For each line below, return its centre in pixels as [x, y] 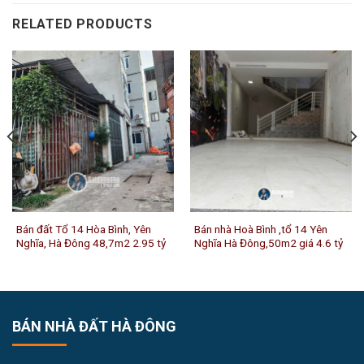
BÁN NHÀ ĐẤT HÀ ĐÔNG [94, 326]
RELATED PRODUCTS [82, 24]
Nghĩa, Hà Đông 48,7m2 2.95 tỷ [91, 243]
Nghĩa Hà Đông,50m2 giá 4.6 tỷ [268, 243]
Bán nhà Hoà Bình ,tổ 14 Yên [260, 229]
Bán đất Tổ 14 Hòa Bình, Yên [83, 229]
